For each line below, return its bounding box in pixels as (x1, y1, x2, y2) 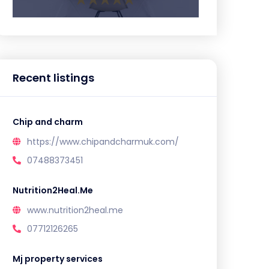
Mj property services (13, 253, 103, 265)
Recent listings (13, 70, 94, 86)
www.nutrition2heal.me (27, 204, 123, 217)
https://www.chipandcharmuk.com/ (27, 136, 179, 148)
